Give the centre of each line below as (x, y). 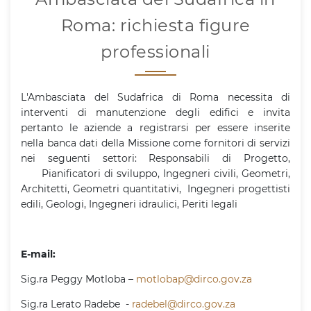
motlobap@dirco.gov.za (194, 279)
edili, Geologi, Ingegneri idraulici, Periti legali (129, 204)
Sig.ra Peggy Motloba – (78, 279)
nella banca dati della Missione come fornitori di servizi (155, 143)
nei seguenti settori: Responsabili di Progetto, (155, 158)
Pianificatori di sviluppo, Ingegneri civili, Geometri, (155, 174)
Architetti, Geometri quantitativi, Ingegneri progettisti (155, 189)
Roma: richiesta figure (155, 25)
